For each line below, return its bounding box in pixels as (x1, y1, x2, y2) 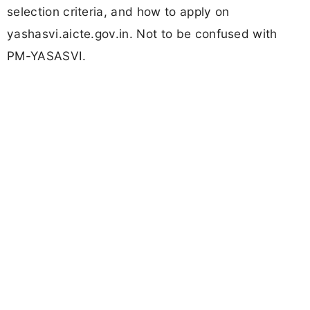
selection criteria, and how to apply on (7, 4, 230, 19)
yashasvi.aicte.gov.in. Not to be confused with (7, 26, 277, 42)
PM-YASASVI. (7, 48, 86, 64)
